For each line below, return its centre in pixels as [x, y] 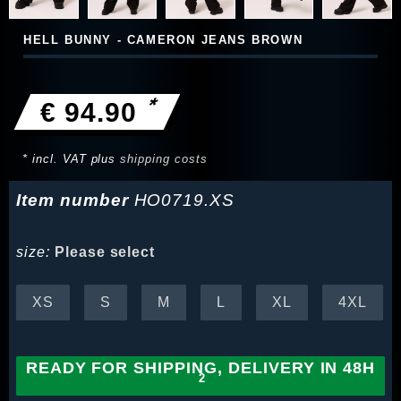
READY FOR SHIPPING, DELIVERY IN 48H [200, 368]
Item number [75, 200]
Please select [105, 252]
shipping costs [164, 159]
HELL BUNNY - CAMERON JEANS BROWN [163, 40]
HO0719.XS [184, 200]
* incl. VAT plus [72, 159]
